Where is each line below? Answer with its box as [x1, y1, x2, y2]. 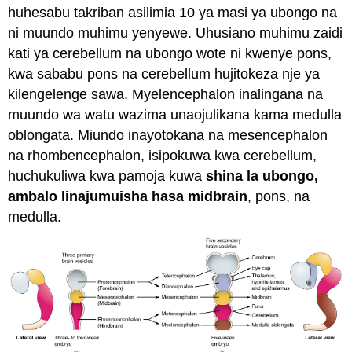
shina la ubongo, [206, 168, 319, 185]
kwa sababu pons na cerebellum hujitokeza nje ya [8, 66, 321, 82]
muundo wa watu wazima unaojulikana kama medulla [8, 107, 343, 123]
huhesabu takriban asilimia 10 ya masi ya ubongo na [8, 5, 338, 21]
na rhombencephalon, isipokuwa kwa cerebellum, [8, 148, 317, 164]
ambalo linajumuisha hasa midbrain [8, 189, 248, 205]
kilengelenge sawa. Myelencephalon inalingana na [8, 86, 324, 103]
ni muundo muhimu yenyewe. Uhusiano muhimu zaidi [8, 25, 343, 42]
